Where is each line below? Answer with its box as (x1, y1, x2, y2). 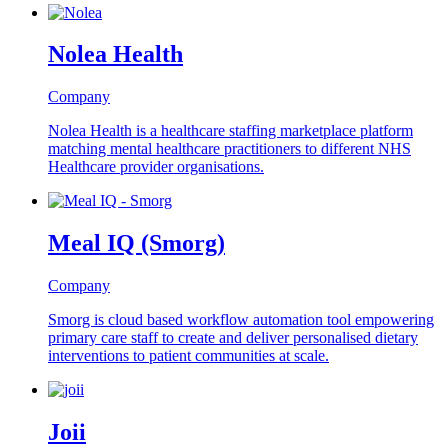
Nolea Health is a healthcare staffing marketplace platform (48, 122, 413, 140)
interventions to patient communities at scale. (48, 347, 329, 365)
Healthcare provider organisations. (48, 158, 264, 176)
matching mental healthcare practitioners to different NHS (48, 140, 411, 158)
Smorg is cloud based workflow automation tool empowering (48, 311, 434, 329)
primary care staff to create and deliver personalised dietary (48, 329, 418, 347)
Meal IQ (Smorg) (48, 230, 225, 257)
